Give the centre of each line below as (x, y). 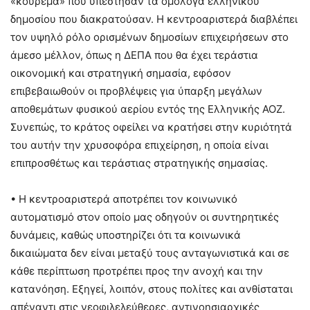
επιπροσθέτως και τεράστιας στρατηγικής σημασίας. (139, 163)
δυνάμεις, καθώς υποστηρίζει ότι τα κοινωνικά (126, 235)
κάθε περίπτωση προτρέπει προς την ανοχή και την (137, 271)
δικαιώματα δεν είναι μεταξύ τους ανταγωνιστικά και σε (150, 253)
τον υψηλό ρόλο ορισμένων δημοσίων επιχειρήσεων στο (149, 37)
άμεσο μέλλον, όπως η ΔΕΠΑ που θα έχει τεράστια (134, 55)
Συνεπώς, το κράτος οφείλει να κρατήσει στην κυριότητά (151, 127)
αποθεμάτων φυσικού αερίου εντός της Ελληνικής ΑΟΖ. (148, 109)
